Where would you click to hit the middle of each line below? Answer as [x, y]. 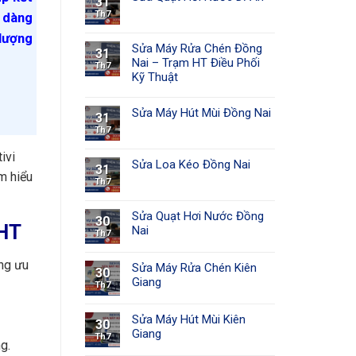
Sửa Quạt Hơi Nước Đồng [198, 216]
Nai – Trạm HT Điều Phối [196, 62]
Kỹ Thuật [155, 77]
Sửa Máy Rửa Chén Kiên [194, 267]
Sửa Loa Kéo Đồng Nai [191, 164]
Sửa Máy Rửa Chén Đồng [197, 48]
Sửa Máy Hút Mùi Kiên [189, 319]
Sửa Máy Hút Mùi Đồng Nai [201, 112]
